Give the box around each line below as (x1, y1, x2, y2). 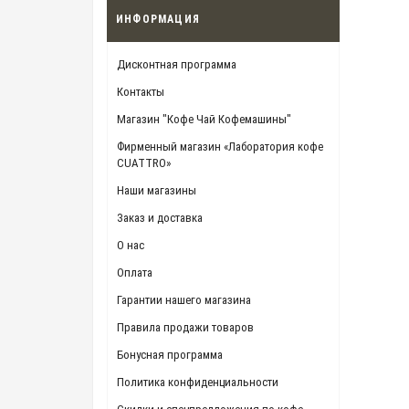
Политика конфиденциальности (117, 375, 278, 390)
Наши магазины (117, 184, 196, 198)
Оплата (117, 266, 152, 280)
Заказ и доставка (117, 211, 203, 225)
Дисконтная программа (117, 58, 236, 72)
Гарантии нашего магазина (117, 293, 251, 308)
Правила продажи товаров (117, 320, 254, 335)
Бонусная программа (117, 348, 223, 362)
